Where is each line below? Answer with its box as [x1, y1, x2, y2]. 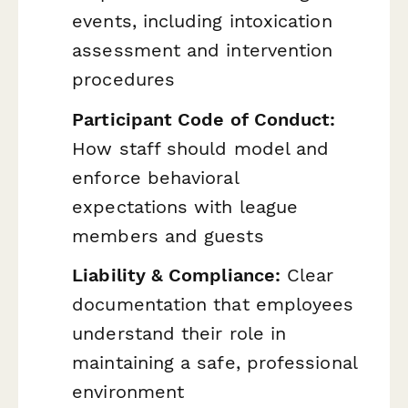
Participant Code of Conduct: [72, 107, 336, 130]
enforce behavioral [72, 166, 239, 189]
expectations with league [72, 195, 299, 218]
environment [72, 381, 185, 403]
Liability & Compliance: [72, 264, 281, 287]
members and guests [72, 224, 264, 247]
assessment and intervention [72, 39, 333, 62]
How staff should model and [72, 137, 330, 159]
